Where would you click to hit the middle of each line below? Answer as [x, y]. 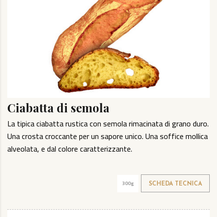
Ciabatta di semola [58, 108]
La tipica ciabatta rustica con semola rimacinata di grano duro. [108, 124]
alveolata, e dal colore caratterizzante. [70, 149]
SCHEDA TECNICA [175, 184]
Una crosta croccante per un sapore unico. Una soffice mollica [108, 136]
